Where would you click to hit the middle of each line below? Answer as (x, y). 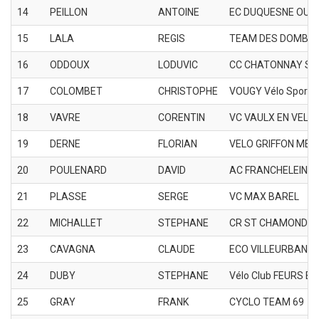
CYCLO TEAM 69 (267, 302)
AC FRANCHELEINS (272, 170)
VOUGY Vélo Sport (270, 91)
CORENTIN (182, 117)
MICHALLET (76, 223)
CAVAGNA (73, 249)
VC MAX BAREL (264, 196)
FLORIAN (178, 143)
